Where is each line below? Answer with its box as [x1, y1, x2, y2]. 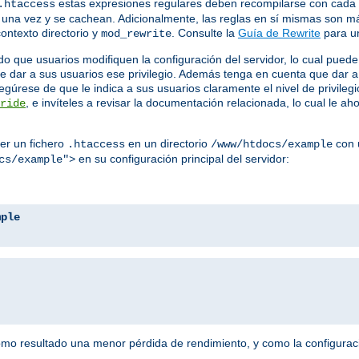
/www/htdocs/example [211, 138, 333, 151]
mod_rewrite [101, 27, 171, 41]
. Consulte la [171, 26, 238, 40]
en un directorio [125, 137, 211, 151]
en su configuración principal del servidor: [75, 152, 289, 166]
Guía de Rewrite [238, 26, 321, 40]
